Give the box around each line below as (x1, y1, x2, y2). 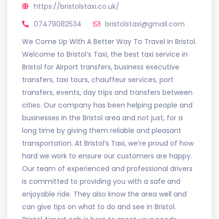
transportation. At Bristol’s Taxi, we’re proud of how (22, 138, 194, 148)
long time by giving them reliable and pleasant (22, 125, 181, 135)
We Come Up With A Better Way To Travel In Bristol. (22, 36, 197, 46)
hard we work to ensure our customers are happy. (22, 151, 192, 161)
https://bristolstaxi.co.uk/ (34, 1, 119, 11)
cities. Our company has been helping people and (22, 100, 193, 110)
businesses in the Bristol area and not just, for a (22, 112, 183, 123)
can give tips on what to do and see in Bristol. (22, 201, 176, 212)
